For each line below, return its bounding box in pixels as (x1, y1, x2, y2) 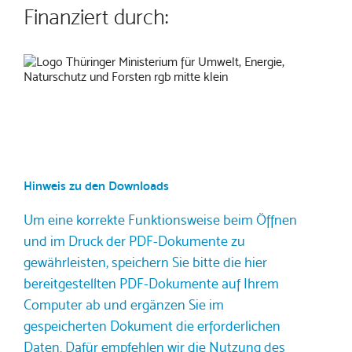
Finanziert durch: (24, 5, 168, 30)
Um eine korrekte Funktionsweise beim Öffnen (24, 211, 297, 228)
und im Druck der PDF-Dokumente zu (24, 233, 245, 249)
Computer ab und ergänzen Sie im (24, 296, 224, 313)
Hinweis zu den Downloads (24, 178, 169, 193)
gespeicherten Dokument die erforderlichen (24, 317, 280, 334)
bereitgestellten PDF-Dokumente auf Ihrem (24, 275, 279, 291)
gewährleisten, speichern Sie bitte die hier (24, 254, 267, 270)
